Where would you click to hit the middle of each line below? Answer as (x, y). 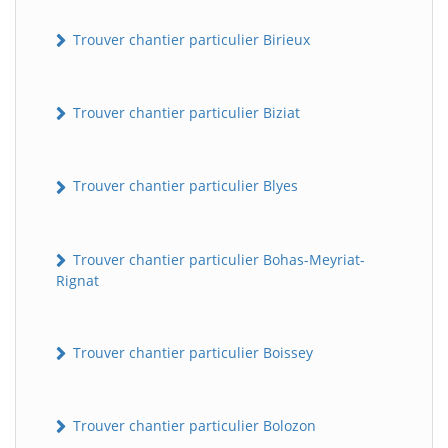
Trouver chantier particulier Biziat (184, 113)
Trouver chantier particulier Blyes (183, 186)
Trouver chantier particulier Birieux (189, 39)
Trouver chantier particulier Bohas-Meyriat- (217, 259)
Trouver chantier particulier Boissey (191, 352)
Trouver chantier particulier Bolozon (192, 426)
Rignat (77, 280)
